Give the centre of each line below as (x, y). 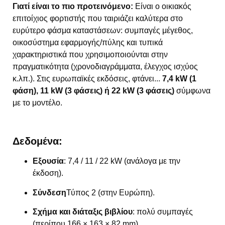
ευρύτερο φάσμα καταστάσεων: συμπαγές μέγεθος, (103, 30)
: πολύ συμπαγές (163, 212)
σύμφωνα (192, 90)
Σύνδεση (49, 192)
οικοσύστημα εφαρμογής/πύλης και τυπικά (88, 42)
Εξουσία (48, 161)
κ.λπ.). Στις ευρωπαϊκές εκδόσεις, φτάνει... (87, 78)
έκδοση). (48, 173)
